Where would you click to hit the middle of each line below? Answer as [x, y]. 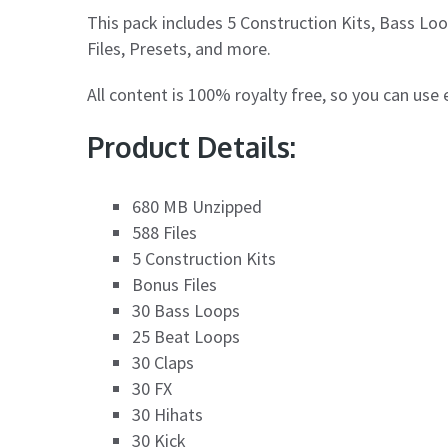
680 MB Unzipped [197, 206]
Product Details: [191, 147]
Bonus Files [174, 284]
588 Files [164, 232]
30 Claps [163, 362]
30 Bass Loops [186, 310]
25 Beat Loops [186, 336]
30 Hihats [167, 414]
